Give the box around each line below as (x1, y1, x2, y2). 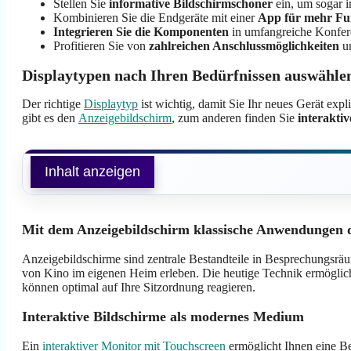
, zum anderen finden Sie (172, 111, 298, 125)
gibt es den (22, 111, 78, 125)
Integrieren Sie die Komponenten (53, 25, 229, 38)
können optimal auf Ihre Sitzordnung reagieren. (22, 280, 255, 295)
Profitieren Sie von (53, 39, 149, 52)
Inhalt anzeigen (45, 164, 140, 180)
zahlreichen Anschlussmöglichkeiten (149, 39, 339, 52)
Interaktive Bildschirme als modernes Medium (22, 309, 304, 325)
